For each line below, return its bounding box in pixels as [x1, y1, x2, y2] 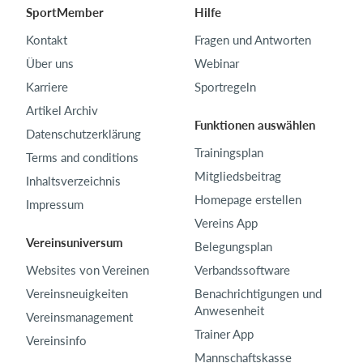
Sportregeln [194, 79, 256, 95]
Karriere [26, 79, 68, 95]
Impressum [26, 197, 83, 212]
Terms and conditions [26, 150, 139, 165]
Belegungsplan [194, 239, 272, 254]
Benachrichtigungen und [194, 286, 322, 301]
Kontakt [26, 32, 67, 48]
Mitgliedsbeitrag [194, 169, 281, 184]
